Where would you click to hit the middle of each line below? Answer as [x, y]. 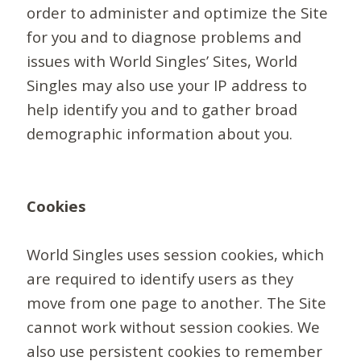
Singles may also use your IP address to [167, 85]
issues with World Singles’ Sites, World [162, 61]
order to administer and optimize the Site [178, 13]
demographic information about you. [160, 134]
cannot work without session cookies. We [174, 327]
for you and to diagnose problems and [164, 37]
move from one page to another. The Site [177, 303]
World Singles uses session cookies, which [176, 255]
